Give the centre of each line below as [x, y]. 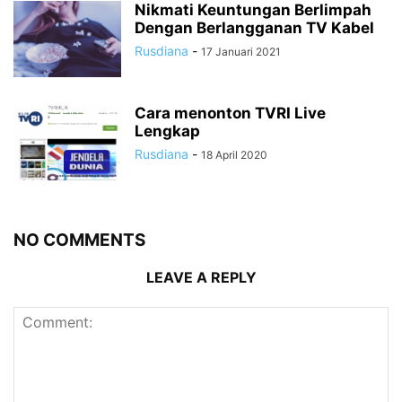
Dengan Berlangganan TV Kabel [254, 27]
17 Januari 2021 [241, 51]
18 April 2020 [234, 154]
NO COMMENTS [79, 240]
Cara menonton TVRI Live [230, 113]
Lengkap [167, 131]
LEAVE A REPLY [201, 277]
